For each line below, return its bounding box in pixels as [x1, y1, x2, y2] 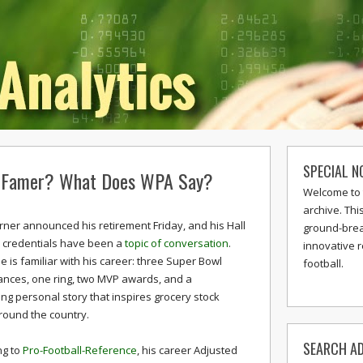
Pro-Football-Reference [23, 343, 137, 357]
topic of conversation [125, 236, 228, 250]
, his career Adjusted [137, 343, 237, 357]
